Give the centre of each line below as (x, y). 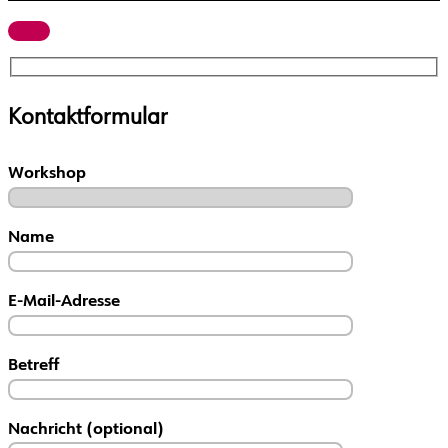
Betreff (33, 366)
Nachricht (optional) (86, 430)
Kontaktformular (88, 119)
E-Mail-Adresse (64, 302)
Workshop (47, 174)
